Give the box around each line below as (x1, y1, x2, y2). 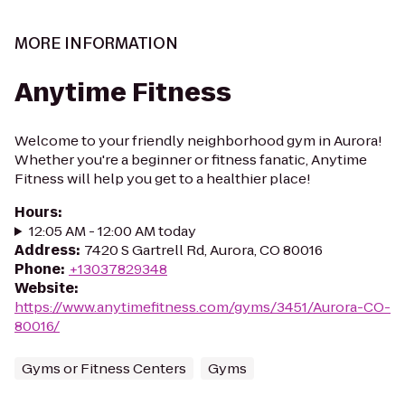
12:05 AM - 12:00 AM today (28, 221, 196, 240)
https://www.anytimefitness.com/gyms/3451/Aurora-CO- (14, 297, 391, 316)
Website (14, 278, 74, 297)
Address (14, 240, 76, 259)
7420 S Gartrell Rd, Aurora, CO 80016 (84, 240, 323, 259)
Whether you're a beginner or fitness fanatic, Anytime (14, 150, 367, 169)
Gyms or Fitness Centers (22, 359, 186, 378)
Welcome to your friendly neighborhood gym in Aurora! (14, 131, 382, 150)
